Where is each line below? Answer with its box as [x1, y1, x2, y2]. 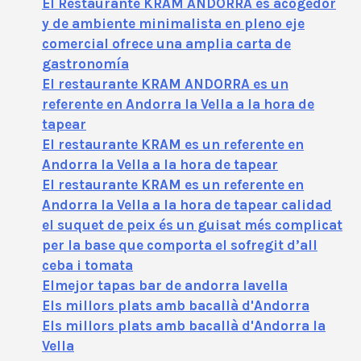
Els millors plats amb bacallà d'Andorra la [42, 317, 326, 334]
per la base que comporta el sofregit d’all [42, 236, 317, 253]
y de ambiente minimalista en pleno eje [42, 15, 305, 31]
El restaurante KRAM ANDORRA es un [42, 75, 288, 92]
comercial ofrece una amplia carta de [42, 35, 291, 52]
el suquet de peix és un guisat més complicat [42, 216, 342, 233]
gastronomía [42, 55, 129, 72]
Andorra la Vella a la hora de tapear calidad [42, 196, 332, 213]
